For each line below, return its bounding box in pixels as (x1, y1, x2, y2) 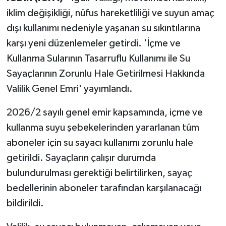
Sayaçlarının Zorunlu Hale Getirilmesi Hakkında (6, 69, 205, 79)
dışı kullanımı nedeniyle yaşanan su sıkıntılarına (6, 23, 200, 34)
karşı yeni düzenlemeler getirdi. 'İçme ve (6, 38, 181, 49)
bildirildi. (6, 198, 44, 209)
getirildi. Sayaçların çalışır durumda (6, 153, 156, 163)
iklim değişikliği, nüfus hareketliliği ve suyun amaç (6, 8, 214, 19)
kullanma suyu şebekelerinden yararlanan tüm (6, 123, 199, 133)
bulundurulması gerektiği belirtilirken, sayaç (6, 168, 192, 179)
